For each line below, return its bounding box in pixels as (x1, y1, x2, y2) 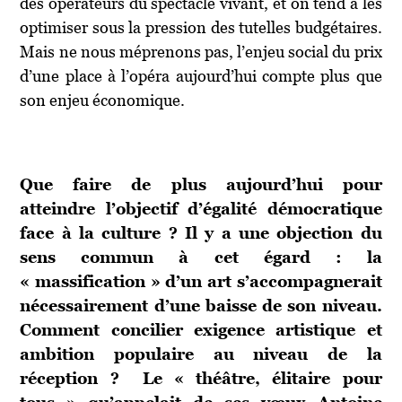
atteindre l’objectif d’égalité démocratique (20, 198, 382, 218)
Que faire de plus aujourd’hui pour (20, 174, 382, 194)
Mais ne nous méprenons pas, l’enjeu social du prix (20, 41, 382, 61)
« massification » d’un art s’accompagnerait (20, 271, 382, 291)
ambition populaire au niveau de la (20, 344, 382, 363)
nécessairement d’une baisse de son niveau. (20, 295, 382, 315)
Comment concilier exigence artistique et (20, 319, 382, 339)
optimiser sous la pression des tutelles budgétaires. (20, 17, 382, 37)
